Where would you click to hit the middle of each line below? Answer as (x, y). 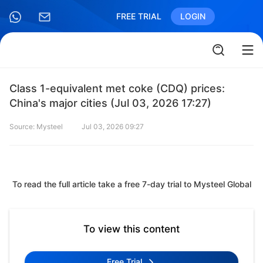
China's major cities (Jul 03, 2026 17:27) (110, 103)
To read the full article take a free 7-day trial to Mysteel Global (131, 184)
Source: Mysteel (36, 127)
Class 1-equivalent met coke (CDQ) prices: (117, 88)
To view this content (131, 229)
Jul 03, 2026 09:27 (113, 127)
